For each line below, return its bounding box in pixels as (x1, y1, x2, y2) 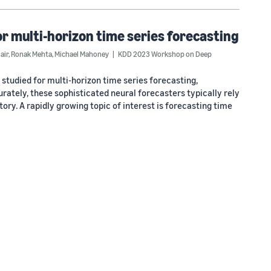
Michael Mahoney (54, 49, 109, 59)
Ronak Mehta (11, 49, 52, 59)
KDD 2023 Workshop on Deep (118, 49, 212, 59)
